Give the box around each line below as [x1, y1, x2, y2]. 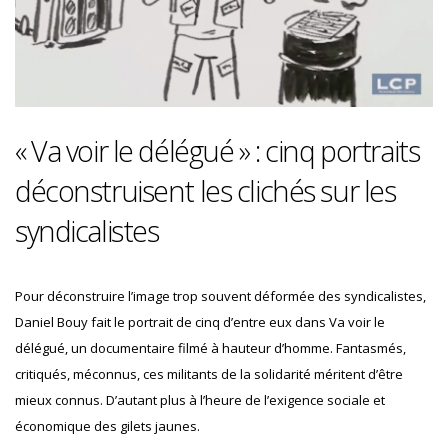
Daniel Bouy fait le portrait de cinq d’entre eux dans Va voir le [15, 312, 385, 331]
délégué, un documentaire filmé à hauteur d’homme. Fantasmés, [15, 338, 406, 357]
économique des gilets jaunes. [15, 416, 200, 435]
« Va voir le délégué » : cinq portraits [15, 130, 420, 170]
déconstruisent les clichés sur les [15, 170, 396, 210]
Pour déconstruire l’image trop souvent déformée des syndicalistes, [15, 286, 426, 305]
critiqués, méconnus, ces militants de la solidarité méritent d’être [15, 364, 403, 383]
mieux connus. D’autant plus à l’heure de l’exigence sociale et [15, 390, 385, 409]
